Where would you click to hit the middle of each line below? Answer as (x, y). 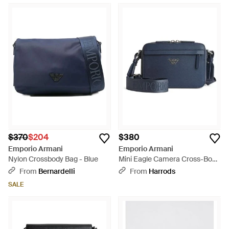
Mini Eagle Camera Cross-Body (169, 159)
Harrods (162, 171)
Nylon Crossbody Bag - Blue (53, 159)
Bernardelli (57, 171)
